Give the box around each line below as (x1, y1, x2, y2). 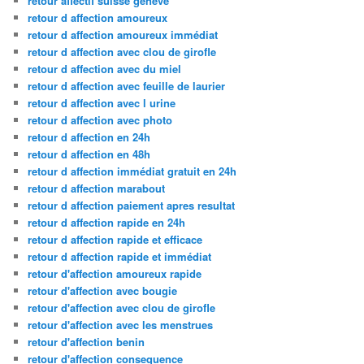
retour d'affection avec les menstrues (28, 317, 214, 333)
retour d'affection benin (28, 334, 145, 350)
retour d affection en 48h (28, 146, 151, 162)
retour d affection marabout (28, 180, 166, 197)
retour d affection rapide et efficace (28, 232, 203, 248)
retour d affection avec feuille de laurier (28, 78, 226, 94)
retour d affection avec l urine (28, 95, 176, 111)
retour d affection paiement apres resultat (28, 197, 236, 214)
